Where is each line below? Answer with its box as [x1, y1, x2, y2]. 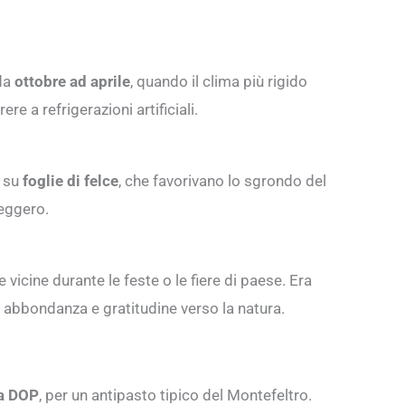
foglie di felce [23, 171, 118, 190]
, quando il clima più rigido [130, 71, 307, 90]
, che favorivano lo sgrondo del [118, 171, 326, 190]
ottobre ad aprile [14, 71, 130, 90]
